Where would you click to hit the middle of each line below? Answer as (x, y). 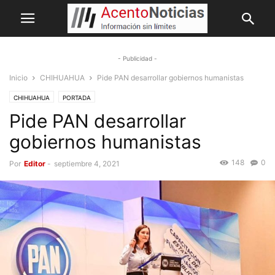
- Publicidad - (137, 58)
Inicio (18, 78)
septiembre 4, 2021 (87, 164)
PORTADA (77, 98)
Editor (35, 164)
